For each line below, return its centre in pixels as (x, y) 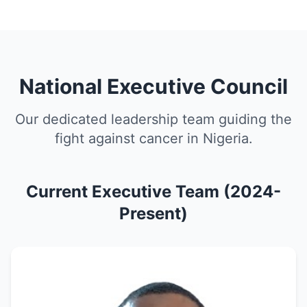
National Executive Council (153, 86)
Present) (153, 213)
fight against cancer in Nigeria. (153, 138)
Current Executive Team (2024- (153, 192)
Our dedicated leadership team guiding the (153, 119)
